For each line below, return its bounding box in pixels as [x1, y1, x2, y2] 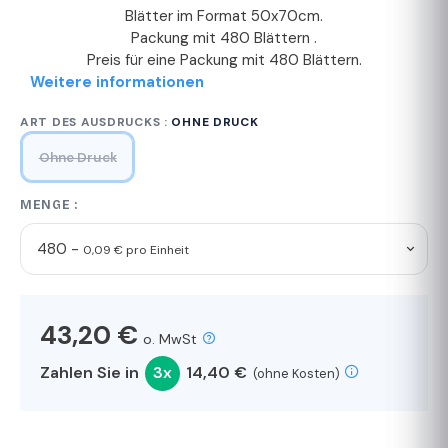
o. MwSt [143, 330, 197, 349]
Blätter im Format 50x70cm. [125, 6, 323, 27]
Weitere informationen [30, 72, 204, 93]
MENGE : [20, 198, 79, 213]
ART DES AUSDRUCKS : [20, 114, 172, 131]
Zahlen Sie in [40, 362, 143, 384]
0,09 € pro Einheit [83, 242, 189, 259]
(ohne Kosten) [253, 365, 340, 383]
